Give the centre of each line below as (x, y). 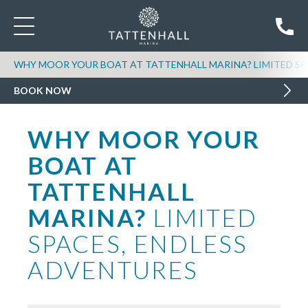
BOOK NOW (43, 90)
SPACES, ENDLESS (138, 243)
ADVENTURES (113, 269)
